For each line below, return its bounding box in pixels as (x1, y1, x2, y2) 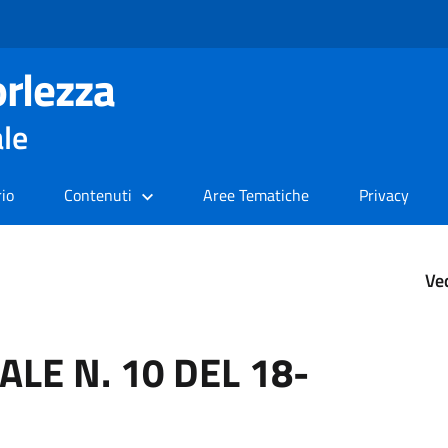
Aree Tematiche (203, 183, 309, 207)
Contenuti (64, 183, 132, 207)
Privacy (359, 183, 409, 207)
